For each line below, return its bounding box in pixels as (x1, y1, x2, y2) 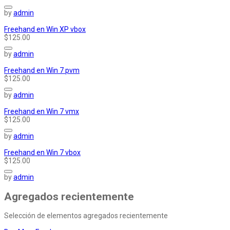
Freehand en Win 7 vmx (4, 107, 79, 116)
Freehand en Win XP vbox (4, 25, 86, 34)
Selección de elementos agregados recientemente (4, 212, 168, 220)
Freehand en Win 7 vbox (4, 148, 81, 157)
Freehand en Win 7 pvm (4, 66, 80, 75)
